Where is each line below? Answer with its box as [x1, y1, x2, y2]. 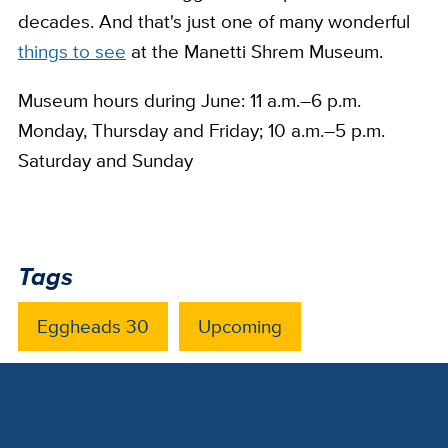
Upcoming [198, 312, 283, 341]
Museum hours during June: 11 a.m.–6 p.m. [17, 86, 361, 115]
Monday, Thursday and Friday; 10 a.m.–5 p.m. [17, 116, 385, 145]
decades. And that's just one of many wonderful [17, 7, 410, 36]
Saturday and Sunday [17, 146, 193, 175]
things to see [17, 37, 126, 66]
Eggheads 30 [36, 312, 149, 341]
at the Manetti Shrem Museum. [125, 37, 383, 66]
